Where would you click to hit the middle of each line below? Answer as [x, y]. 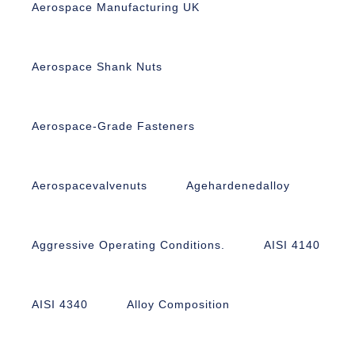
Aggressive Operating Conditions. [128, 245]
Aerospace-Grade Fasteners [113, 126]
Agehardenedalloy [238, 185]
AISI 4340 [60, 304]
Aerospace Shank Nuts [97, 67]
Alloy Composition [178, 304]
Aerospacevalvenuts [90, 185]
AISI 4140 [292, 245]
